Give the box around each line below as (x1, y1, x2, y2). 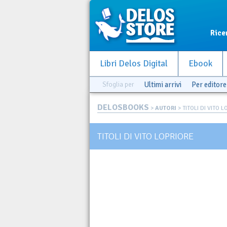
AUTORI (155, 104, 176, 112)
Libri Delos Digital (100, 58, 168, 69)
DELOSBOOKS (97, 102, 149, 112)
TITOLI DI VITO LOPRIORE (97, 130, 194, 142)
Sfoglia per (102, 80, 134, 89)
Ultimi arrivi (144, 80, 181, 89)
